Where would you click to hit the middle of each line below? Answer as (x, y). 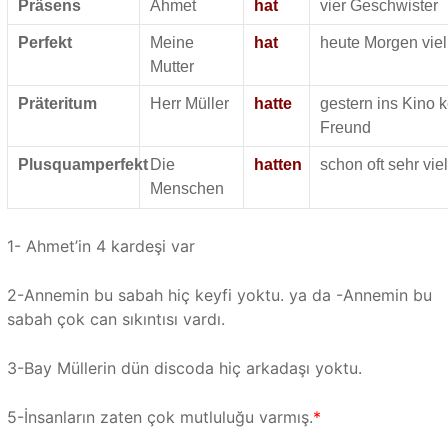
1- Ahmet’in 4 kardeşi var (100, 246)
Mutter (171, 67)
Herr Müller (189, 104)
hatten (277, 165)
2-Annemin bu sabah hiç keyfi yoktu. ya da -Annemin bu (219, 295)
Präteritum (57, 104)
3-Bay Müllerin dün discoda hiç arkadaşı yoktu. (184, 368)
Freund (345, 128)
